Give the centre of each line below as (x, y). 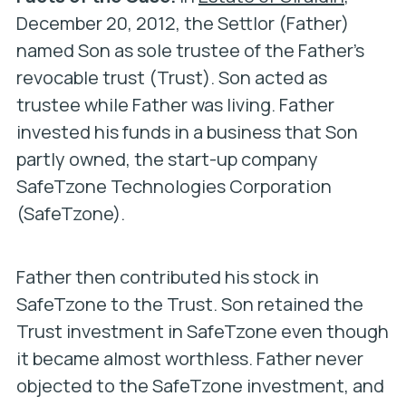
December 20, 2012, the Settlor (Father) (182, 23)
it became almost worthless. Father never (189, 358)
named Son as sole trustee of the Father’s (190, 50)
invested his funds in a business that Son (187, 132)
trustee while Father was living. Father (175, 105)
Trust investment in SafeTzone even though (202, 331)
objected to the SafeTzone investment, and (200, 386)
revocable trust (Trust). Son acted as (171, 77)
